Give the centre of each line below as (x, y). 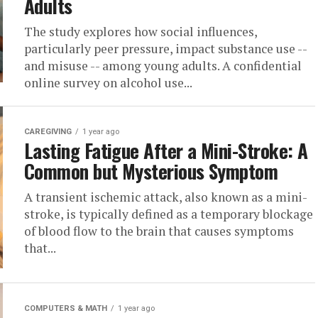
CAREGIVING (48, 132)
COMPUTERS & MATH (66, 308)
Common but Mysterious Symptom (151, 171)
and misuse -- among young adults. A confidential (163, 66)
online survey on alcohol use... (108, 83)
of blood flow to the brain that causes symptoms (159, 231)
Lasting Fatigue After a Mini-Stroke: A (166, 150)
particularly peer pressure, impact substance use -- (165, 49)
